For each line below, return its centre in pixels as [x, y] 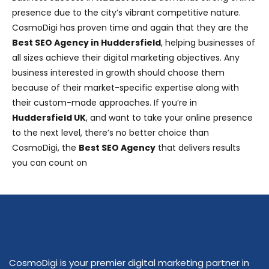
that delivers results [198, 147]
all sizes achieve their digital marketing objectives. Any [126, 57]
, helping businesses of [208, 42]
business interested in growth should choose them [118, 72]
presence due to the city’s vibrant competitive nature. [126, 12]
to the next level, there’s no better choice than [110, 132]
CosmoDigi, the [45, 147]
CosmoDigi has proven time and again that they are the [130, 27]
